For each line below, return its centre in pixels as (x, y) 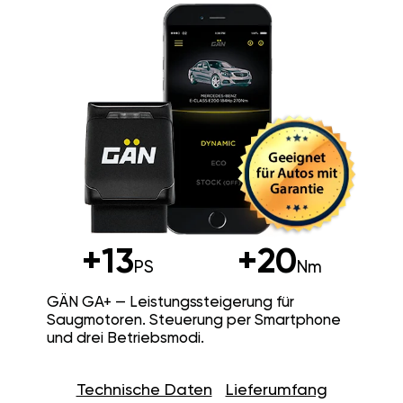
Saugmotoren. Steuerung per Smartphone (193, 320)
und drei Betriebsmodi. (125, 338)
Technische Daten (144, 390)
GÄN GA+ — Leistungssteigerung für (170, 302)
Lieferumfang (276, 390)
